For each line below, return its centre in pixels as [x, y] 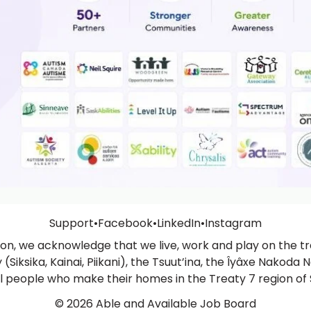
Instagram [233, 223]
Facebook [125, 223]
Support [72, 223]
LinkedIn [179, 223]
